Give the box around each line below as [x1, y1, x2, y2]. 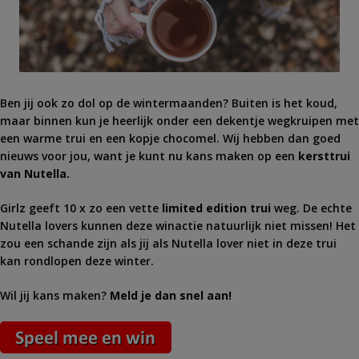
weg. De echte [271, 200, 352, 216]
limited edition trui [159, 200, 271, 216]
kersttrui [295, 148, 350, 163]
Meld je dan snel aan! [107, 288, 232, 303]
